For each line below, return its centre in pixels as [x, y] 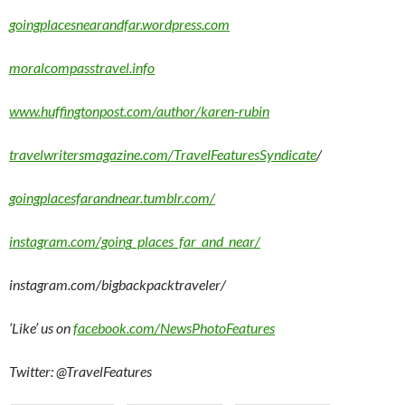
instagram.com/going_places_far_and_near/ [135, 240]
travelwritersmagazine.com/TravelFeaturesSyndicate [163, 154]
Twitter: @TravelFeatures [80, 371]
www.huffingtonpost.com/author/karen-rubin [139, 110]
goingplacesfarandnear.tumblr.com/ [112, 197]
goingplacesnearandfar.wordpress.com [119, 24]
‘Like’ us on [40, 327]
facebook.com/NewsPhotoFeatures [174, 327]
